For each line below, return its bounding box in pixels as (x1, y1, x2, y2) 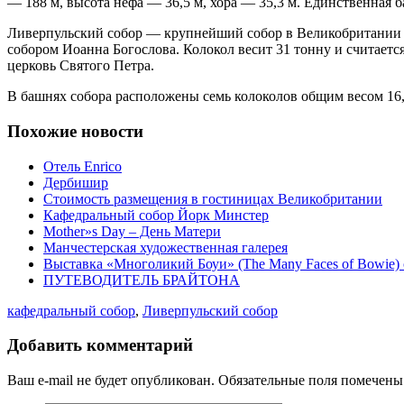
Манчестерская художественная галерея (43, 239, 288, 255)
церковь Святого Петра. (7, 58, 154, 74)
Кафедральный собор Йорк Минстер (43, 207, 269, 223)
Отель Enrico (43, 158, 122, 174)
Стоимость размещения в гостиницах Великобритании (43, 190, 382, 207)
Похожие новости (7, 121, 143, 141)
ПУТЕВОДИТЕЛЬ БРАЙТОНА (43, 271, 240, 288)
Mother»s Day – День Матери (43, 223, 221, 239)
